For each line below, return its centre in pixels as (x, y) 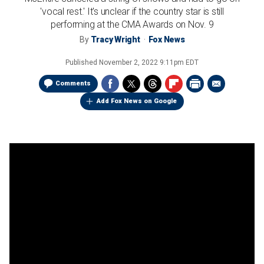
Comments (73, 83)
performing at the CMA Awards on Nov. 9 (132, 24)
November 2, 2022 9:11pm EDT (149, 62)
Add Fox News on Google (137, 101)
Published (82, 62)
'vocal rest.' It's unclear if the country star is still (132, 11)
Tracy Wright (115, 39)
